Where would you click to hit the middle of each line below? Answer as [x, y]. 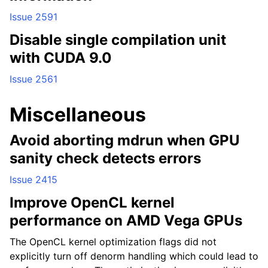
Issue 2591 [33, 17]
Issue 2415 [33, 179]
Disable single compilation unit [118, 40]
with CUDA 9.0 [61, 58]
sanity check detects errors [105, 158]
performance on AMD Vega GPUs [126, 220]
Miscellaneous [78, 115]
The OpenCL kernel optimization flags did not [113, 242]
